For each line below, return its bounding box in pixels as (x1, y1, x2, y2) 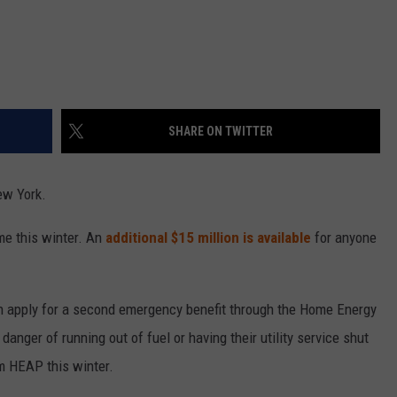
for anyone (311, 229, 377, 247)
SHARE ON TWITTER (168, 124, 273, 139)
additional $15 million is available (105, 229, 311, 247)
